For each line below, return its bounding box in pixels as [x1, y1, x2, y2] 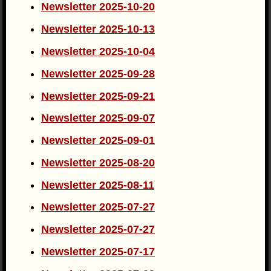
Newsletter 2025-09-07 [41, 112, 155, 125]
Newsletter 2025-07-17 [41, 246, 155, 258]
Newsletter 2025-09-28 [41, 67, 155, 80]
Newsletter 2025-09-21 [41, 90, 155, 102]
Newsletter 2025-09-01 [41, 134, 155, 147]
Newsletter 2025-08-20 [41, 156, 155, 169]
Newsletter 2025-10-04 [41, 45, 155, 57]
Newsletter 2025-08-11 [41, 178, 155, 191]
